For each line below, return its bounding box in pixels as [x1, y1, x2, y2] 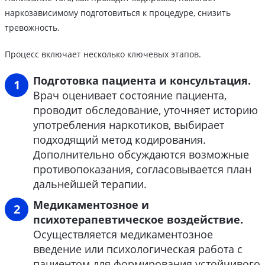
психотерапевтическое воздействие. [33, 212, 243, 227]
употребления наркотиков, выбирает [33, 118, 224, 132]
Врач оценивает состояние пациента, [33, 88, 227, 103]
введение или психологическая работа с [33, 242, 243, 257]
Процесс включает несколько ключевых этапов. [5, 49, 201, 60]
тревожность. [5, 22, 60, 34]
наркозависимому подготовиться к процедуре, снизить [5, 7, 231, 19]
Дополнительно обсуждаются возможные [33, 147, 249, 162]
